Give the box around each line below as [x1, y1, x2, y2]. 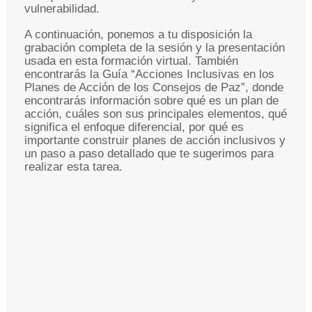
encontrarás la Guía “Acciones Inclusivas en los [24, 68, 274, 81]
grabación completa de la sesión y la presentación [24, 41, 285, 54]
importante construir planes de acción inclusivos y [24, 134, 286, 147]
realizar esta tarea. [24, 160, 123, 173]
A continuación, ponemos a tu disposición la [24, 28, 252, 41]
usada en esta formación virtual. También [24, 54, 238, 68]
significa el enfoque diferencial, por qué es [24, 120, 244, 134]
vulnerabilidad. [24, 2, 100, 15]
